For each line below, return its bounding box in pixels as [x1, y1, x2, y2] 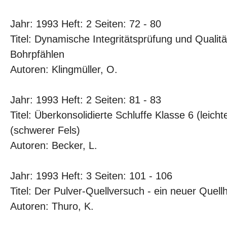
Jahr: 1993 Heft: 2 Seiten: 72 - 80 [10, 18, 161, 29]
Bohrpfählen [10, 49, 64, 60]
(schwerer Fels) [10, 125, 80, 136]
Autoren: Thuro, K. [10, 201, 94, 212]
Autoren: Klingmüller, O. [10, 64, 118, 75]
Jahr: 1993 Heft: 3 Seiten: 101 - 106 [10, 170, 172, 181]
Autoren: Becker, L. [10, 140, 97, 151]
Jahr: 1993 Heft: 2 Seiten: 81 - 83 [10, 94, 161, 105]
